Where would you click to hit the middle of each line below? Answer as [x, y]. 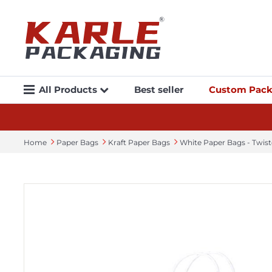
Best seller [158, 89]
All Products [69, 89]
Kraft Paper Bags [139, 142]
